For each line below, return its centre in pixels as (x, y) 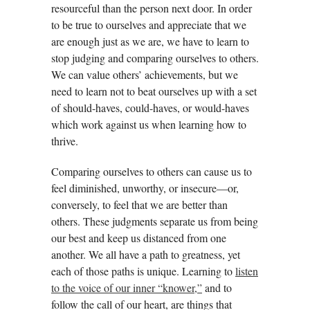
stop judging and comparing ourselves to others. (155, 57)
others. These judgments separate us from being (155, 221)
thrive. (65, 140)
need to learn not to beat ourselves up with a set (154, 91)
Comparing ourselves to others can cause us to (152, 171)
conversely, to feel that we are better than (139, 204)
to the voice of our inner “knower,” (127, 287)
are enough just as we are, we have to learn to (150, 41)
